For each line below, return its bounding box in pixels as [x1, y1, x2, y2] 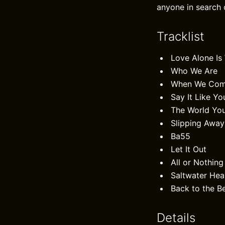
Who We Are [171, 66, 217, 76]
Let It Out [171, 144, 206, 154]
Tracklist [157, 29, 204, 44]
